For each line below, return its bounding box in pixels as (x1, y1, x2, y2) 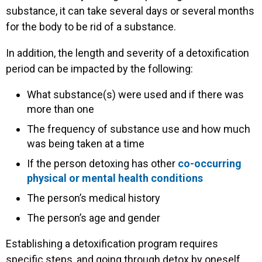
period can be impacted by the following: (6, 62, 193, 75)
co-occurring (178, 157, 242, 170)
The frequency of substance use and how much (27, 122, 250, 135)
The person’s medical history (27, 191, 160, 204)
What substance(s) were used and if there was (27, 88, 244, 101)
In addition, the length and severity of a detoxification (6, 46, 249, 59)
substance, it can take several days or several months (6, 4, 254, 17)
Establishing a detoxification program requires (6, 237, 218, 250)
